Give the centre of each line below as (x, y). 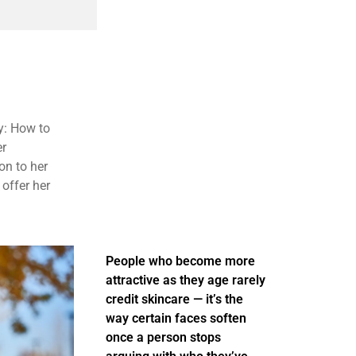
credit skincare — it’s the (174, 299)
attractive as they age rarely (185, 280)
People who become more (180, 261)
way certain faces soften (176, 318)
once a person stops (163, 337)
